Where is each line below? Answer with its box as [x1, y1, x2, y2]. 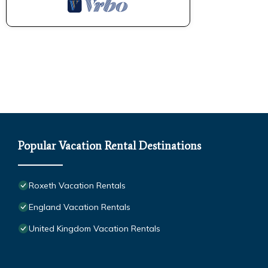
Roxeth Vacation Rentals [29, 179, 126, 191]
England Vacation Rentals [29, 201, 130, 212]
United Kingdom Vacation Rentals [29, 223, 160, 234]
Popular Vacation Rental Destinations [18, 138, 201, 153]
